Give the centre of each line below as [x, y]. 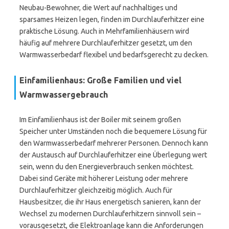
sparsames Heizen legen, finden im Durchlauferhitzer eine [112, 19]
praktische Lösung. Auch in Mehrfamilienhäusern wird [104, 31]
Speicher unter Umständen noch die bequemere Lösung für [113, 131]
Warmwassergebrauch [64, 95]
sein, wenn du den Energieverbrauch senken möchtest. [107, 167]
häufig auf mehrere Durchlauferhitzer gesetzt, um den [106, 43]
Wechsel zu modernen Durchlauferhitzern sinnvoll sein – [110, 214]
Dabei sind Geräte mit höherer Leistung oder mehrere [104, 178]
